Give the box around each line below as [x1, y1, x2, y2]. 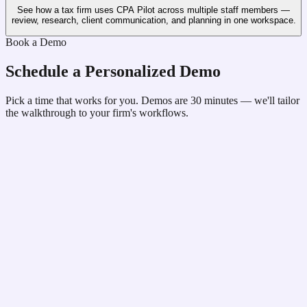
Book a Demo [5, 36, 66, 49]
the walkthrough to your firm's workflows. [5, 107, 188, 119]
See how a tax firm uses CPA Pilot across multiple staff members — [17, 4, 290, 15]
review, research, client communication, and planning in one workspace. [11, 14, 296, 25]
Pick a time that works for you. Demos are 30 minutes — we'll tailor [5, 95, 299, 107]
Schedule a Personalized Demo [5, 62, 221, 81]
